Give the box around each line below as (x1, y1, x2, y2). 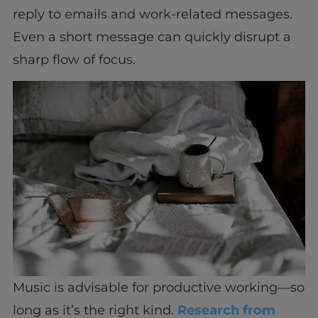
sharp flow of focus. (12, 51, 136, 67)
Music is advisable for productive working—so (12, 280, 305, 296)
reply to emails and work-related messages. (12, 6, 292, 22)
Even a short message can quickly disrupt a (12, 28, 291, 45)
